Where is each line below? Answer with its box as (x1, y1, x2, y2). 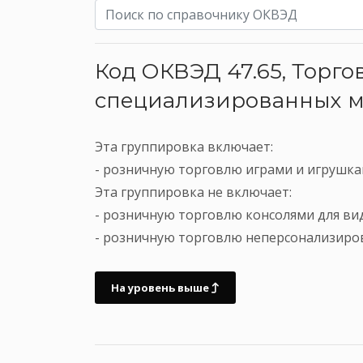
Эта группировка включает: (95, 138, 273, 156)
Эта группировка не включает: (95, 183, 292, 201)
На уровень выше (111, 280, 211, 295)
